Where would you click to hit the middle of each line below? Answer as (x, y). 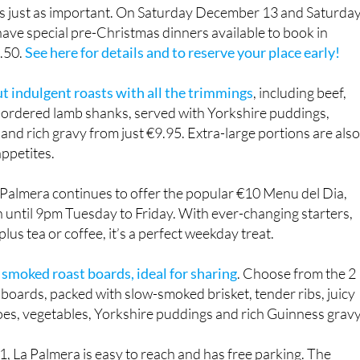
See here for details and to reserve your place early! (183, 82)
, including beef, (300, 122)
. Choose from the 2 (297, 303)
